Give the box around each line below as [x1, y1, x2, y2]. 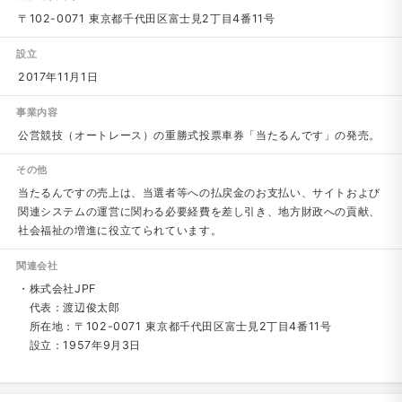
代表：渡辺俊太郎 [17, 301, 120, 315]
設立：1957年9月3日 [17, 338, 142, 353]
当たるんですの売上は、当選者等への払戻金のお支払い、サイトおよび [17, 186, 380, 200]
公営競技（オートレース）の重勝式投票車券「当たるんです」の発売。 [17, 127, 380, 142]
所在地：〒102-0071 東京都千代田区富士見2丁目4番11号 [17, 319, 332, 334]
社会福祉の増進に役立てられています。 [17, 223, 223, 238]
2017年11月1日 [17, 69, 99, 83]
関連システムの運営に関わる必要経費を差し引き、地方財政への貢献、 [17, 205, 380, 219]
